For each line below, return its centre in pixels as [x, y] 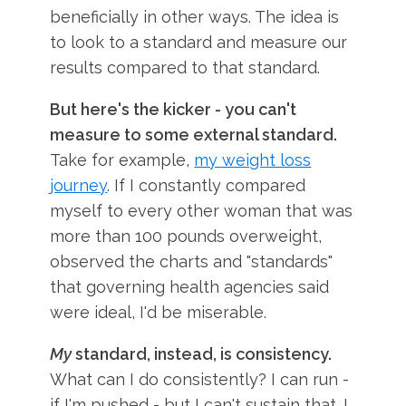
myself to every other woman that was [202, 211]
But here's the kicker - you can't [174, 109]
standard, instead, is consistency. [202, 354]
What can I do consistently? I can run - [200, 379]
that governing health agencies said [190, 287]
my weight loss [253, 160]
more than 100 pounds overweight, [186, 236]
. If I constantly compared [207, 185]
